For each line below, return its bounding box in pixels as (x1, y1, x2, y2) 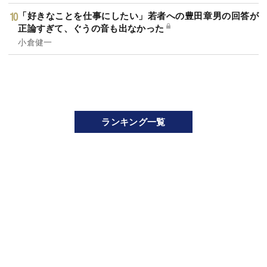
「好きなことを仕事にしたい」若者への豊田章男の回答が (18, 9, 259, 23)
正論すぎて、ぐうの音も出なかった (18, 21, 164, 35)
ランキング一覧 (101, 115, 166, 129)
